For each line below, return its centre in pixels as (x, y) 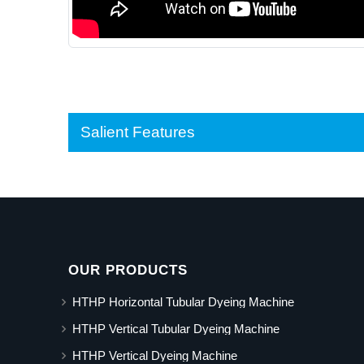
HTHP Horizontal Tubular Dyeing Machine (183, 302)
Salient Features (138, 132)
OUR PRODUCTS (128, 270)
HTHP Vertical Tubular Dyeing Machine (176, 329)
